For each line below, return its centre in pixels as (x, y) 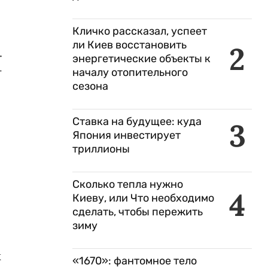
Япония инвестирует (127, 135)
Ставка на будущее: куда (137, 121)
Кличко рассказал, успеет (140, 31)
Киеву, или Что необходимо (143, 198)
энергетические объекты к (141, 59)
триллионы (101, 149)
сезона (90, 86)
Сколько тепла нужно (128, 184)
